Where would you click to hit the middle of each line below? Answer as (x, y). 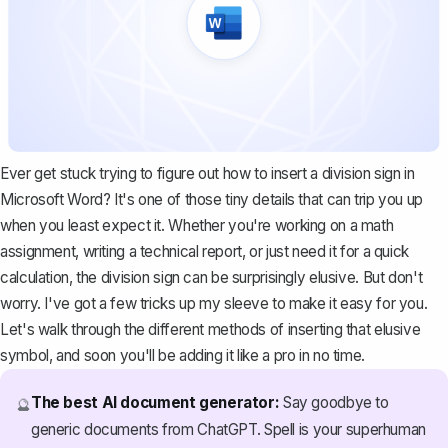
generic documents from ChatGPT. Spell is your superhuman (228, 429)
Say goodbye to (334, 402)
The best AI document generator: (155, 402)
